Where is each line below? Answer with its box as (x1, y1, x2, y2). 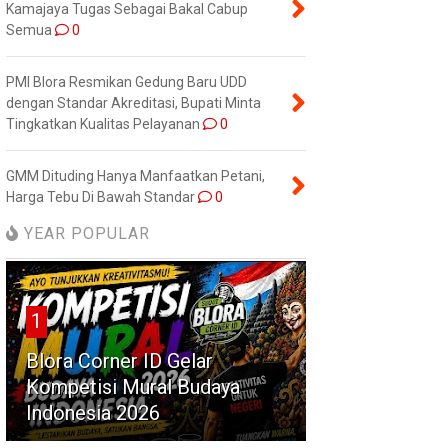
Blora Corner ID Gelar (25, 348, 213, 373)
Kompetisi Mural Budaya (25, 374, 240, 399)
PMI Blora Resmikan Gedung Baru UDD (5, 73, 247, 90)
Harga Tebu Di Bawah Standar (5, 188, 195, 205)
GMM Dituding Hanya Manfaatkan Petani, (5, 167, 265, 184)
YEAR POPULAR (18, 223, 150, 243)
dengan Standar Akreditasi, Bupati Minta (5, 94, 261, 111)
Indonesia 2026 (25, 400, 160, 425)
